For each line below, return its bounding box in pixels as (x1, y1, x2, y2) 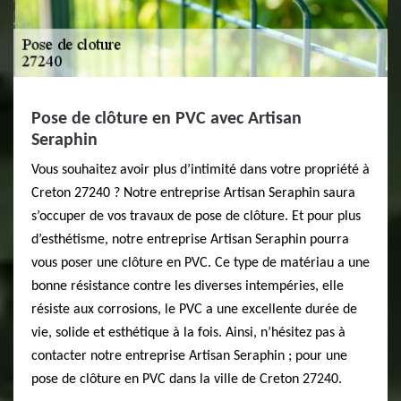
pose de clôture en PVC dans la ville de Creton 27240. (31, 372, 342, 387)
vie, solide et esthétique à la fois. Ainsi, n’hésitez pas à (31, 326, 346, 340)
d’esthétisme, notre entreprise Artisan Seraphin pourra (31, 233, 349, 247)
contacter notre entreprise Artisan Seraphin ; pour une (31, 349, 347, 363)
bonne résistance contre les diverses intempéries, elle (31, 279, 344, 294)
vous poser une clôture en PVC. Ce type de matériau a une (31, 256, 370, 270)
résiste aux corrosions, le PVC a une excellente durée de (31, 303, 357, 317)
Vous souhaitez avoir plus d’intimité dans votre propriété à (31, 163, 370, 177)
